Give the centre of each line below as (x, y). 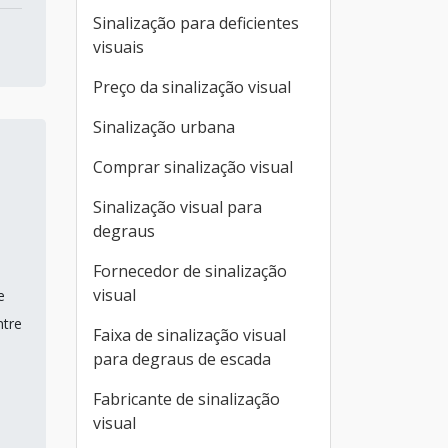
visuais (118, 47)
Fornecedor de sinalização (190, 271)
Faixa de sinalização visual (189, 335)
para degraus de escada (182, 359)
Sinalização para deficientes (196, 23)
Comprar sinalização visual (193, 167)
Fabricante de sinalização (186, 399)
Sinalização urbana (164, 127)
